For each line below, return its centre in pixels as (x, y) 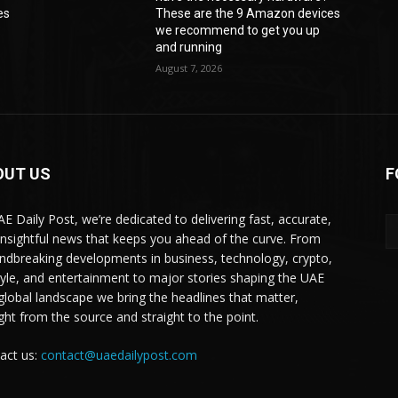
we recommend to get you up (238, 31)
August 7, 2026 (189, 68)
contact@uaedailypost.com (119, 355)
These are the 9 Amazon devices (248, 14)
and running (189, 48)
